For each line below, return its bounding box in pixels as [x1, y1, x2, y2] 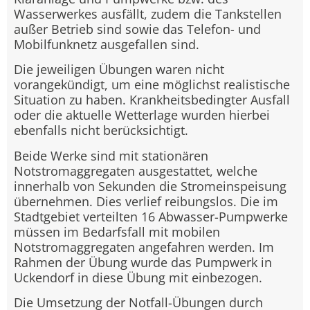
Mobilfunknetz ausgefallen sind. [14, 36, 199, 53]
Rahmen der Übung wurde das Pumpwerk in [14, 253, 272, 271]
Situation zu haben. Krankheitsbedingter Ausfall [14, 91, 290, 109]
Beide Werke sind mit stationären [14, 147, 208, 164]
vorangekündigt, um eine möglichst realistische [14, 76, 290, 93]
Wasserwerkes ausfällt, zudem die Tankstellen [14, 6, 282, 23]
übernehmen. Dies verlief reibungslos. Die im [14, 192, 278, 210]
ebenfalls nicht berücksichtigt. [14, 122, 188, 139]
